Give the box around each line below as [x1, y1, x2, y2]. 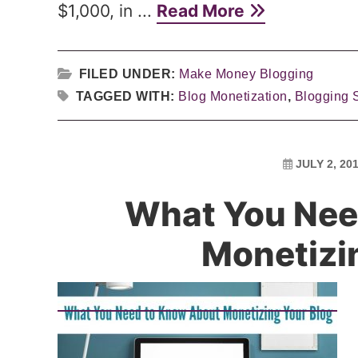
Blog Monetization [178, 89, 288, 103]
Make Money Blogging [179, 67, 314, 81]
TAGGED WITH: [75, 89, 178, 103]
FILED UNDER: [78, 67, 179, 81]
